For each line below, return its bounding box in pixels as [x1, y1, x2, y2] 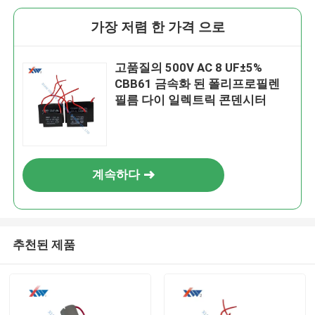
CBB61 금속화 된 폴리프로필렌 [115, 77, 281, 91]
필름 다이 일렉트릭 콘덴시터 [115, 93, 267, 108]
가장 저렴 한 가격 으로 [90, 19, 225, 36]
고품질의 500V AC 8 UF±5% [115, 60, 263, 75]
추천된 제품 [12, 237, 75, 252]
